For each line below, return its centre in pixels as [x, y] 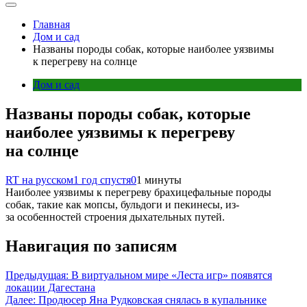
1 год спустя [102, 180]
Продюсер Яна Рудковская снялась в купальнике [152, 299]
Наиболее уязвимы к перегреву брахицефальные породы [138, 192]
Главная [51, 24]
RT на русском [39, 180]
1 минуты [159, 180]
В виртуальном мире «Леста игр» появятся [172, 275]
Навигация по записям [91, 246]
